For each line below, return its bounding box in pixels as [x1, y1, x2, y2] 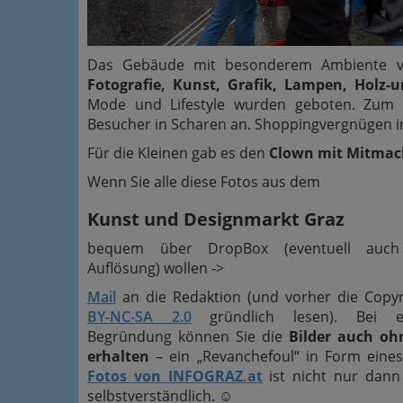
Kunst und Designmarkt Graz [87, 206, 345, 231]
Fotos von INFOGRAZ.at [87, 365, 263, 386]
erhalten [87, 345, 149, 366]
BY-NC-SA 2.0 [87, 306, 192, 327]
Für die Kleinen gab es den [87, 142, 269, 163]
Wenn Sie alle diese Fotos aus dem [87, 171, 320, 192]
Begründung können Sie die [87, 326, 290, 346]
